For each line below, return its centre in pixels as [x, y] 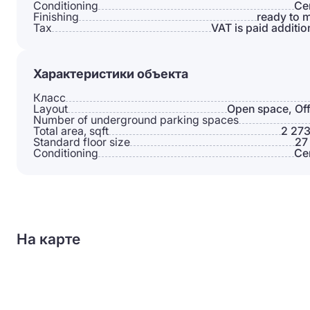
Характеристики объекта [111, 74]
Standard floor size [82, 142]
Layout [51, 109]
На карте [48, 239]
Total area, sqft [71, 131]
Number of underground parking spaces [136, 120]
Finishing [56, 17]
